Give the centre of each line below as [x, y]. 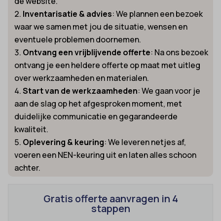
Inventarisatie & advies [68, 14]
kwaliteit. [32, 129]
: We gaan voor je [169, 91]
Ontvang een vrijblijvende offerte [87, 52]
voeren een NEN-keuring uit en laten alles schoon [106, 155]
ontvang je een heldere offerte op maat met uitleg [108, 65]
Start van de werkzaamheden [80, 91]
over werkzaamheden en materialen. [82, 78]
